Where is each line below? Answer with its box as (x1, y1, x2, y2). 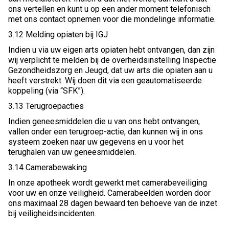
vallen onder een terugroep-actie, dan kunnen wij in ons (8, 127, 203, 137)
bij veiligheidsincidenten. (8, 209, 96, 219)
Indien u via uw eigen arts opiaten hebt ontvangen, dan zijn (8, 45, 215, 55)
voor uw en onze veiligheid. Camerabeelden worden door (8, 188, 211, 198)
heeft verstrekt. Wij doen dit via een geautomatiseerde (8, 76, 202, 86)
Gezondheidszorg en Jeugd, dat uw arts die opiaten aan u (8, 65, 213, 76)
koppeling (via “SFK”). (8, 86, 85, 96)
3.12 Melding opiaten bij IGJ (8, 30, 108, 40)
